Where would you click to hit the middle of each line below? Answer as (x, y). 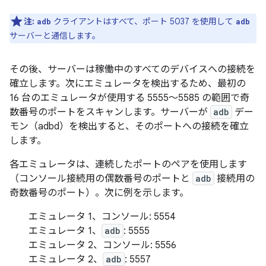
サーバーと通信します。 (55, 36)
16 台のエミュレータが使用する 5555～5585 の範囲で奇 (129, 98)
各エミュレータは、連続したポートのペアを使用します (128, 164)
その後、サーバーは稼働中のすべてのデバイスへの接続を (132, 69)
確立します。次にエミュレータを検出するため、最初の (128, 84)
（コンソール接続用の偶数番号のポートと (101, 179)
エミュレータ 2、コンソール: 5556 (102, 245)
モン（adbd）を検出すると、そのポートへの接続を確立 (129, 126)
